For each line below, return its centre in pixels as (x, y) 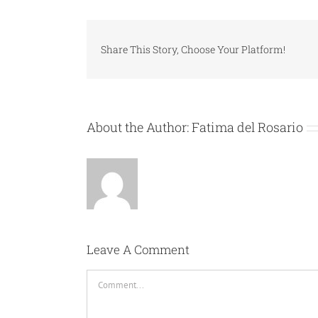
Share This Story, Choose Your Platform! (193, 49)
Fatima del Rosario (247, 127)
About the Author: (139, 127)
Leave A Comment (138, 250)
